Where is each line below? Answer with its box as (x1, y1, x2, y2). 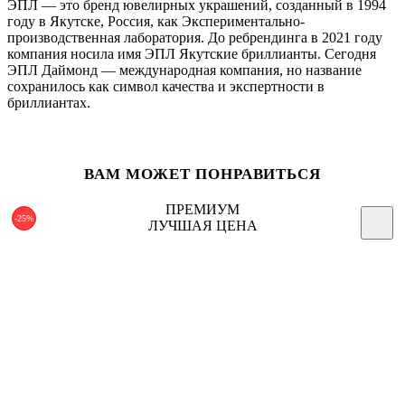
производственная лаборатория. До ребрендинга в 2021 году (7, 29, 382, 45)
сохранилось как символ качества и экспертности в (7, 78, 325, 94)
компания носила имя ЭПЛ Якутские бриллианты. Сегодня (7, 45, 376, 61)
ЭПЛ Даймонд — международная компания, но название (7, 61, 362, 78)
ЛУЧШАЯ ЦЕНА (147, 217, 258, 233)
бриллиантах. (7, 94, 90, 110)
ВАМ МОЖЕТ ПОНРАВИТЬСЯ (84, 165, 321, 183)
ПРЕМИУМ (165, 201, 240, 217)
